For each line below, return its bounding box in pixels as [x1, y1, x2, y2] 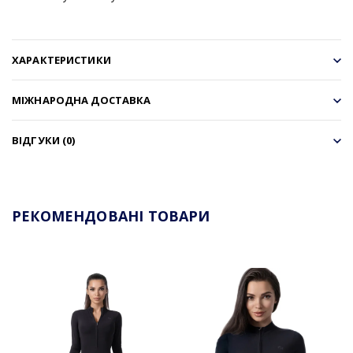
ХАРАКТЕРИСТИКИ [12, 52, 111, 67]
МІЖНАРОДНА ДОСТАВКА [12, 92, 151, 107]
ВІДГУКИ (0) [12, 132, 76, 147]
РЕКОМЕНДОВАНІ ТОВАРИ [12, 206, 210, 225]
